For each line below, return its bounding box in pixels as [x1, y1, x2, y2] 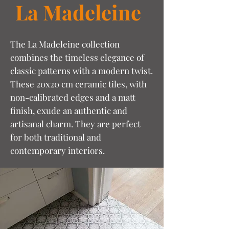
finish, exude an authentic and [10, 105, 127, 116]
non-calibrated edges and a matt [10, 91, 135, 103]
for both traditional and [10, 131, 101, 143]
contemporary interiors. [10, 145, 105, 156]
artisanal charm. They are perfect [10, 118, 141, 129]
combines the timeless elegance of [10, 52, 144, 63]
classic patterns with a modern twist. [10, 65, 153, 76]
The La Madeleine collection [10, 38, 120, 50]
